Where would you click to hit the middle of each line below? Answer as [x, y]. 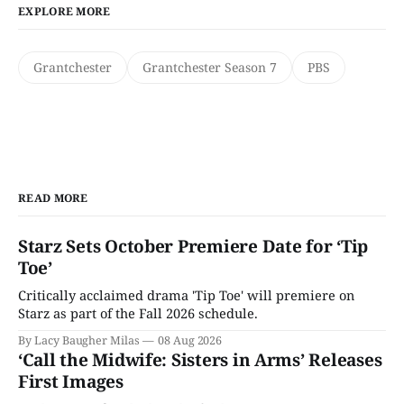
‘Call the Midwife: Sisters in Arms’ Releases [200, 360]
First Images [71, 382]
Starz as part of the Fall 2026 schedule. [138, 313]
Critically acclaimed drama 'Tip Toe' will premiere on [186, 295]
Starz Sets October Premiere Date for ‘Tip [193, 247]
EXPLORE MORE [64, 12]
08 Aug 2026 [190, 341]
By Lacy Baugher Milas [79, 341]
